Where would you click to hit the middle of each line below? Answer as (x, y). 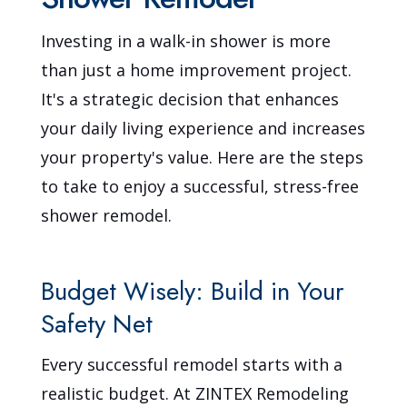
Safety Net (97, 323)
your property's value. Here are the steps (203, 157)
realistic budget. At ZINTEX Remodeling (195, 393)
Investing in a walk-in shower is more (186, 40)
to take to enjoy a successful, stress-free (200, 186)
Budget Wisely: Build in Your (193, 291)
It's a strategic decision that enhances (190, 99)
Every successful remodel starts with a (192, 364)
